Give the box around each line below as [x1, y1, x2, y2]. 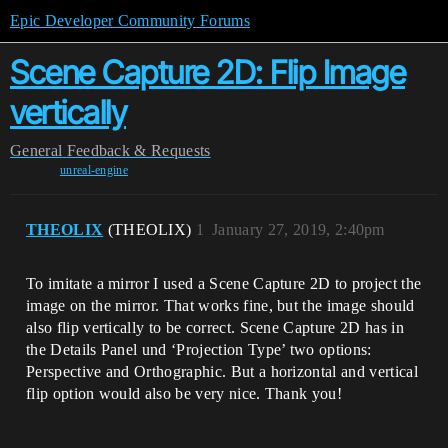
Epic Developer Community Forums [10, 12, 250, 29]
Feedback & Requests [66, 142, 211, 159]
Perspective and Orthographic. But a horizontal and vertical [26, 363, 418, 380]
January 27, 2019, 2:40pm [212, 221, 385, 238]
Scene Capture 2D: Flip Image [10, 53, 405, 92]
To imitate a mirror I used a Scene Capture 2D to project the [26, 275, 422, 292]
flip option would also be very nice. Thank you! [26, 385, 343, 402]
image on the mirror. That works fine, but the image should [26, 297, 415, 314]
